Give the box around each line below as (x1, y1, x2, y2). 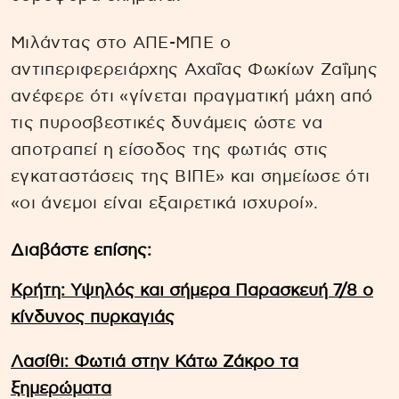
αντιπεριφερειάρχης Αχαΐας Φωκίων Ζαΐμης (11, 61, 379, 79)
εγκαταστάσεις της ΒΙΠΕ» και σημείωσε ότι (11, 168, 370, 186)
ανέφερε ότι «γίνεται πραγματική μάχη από (11, 88, 373, 106)
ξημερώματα (11, 379, 111, 397)
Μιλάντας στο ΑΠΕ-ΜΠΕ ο (11, 35, 231, 53)
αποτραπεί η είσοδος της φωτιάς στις (11, 142, 329, 159)
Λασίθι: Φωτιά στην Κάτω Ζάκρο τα (11, 353, 298, 370)
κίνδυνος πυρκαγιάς (11, 308, 175, 326)
